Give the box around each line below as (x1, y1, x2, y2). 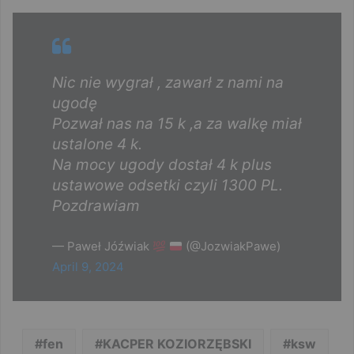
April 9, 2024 (52, 259, 124, 275)
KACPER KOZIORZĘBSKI (102, 336, 251, 352)
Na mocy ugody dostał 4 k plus (52, 156, 272, 175)
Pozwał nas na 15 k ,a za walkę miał (52, 115, 302, 134)
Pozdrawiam (52, 197, 140, 216)
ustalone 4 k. (52, 135, 142, 154)
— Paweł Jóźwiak (52, 239, 153, 254)
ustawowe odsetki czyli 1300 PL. (52, 176, 283, 195)
